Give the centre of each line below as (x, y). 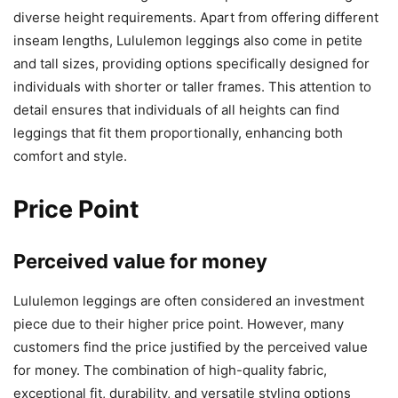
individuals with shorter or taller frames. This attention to (192, 86)
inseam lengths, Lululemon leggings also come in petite (188, 40)
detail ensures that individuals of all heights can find (176, 109)
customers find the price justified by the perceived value (191, 346)
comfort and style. (70, 155)
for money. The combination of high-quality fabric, (170, 370)
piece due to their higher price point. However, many (179, 323)
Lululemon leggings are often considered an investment (189, 300)
